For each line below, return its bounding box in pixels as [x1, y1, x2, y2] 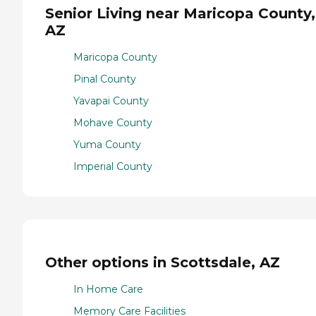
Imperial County [73, 160, 152, 174]
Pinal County [73, 73, 136, 86]
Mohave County [73, 116, 152, 130]
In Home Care [73, 283, 143, 296]
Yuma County [73, 138, 141, 152]
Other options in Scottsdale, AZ [45, 253, 280, 271]
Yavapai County [73, 95, 149, 108]
